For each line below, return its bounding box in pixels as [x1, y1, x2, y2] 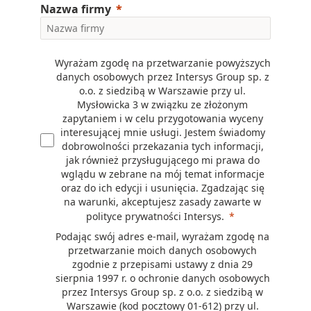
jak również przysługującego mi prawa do [65, 153, 260, 167]
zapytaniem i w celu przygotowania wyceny [62, 112, 263, 125]
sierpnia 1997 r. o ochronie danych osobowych [55, 271, 270, 285]
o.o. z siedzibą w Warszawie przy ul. [79, 84, 246, 97]
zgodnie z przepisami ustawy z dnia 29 [72, 258, 253, 271]
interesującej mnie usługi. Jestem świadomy [60, 126, 265, 139]
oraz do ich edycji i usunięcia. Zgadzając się [60, 181, 264, 194]
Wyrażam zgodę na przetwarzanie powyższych [54, 56, 271, 69]
